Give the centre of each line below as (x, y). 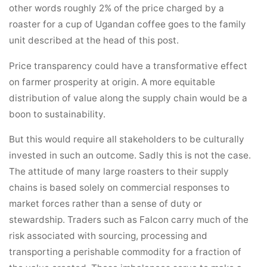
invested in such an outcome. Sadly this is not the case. (130, 155)
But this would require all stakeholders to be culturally (127, 139)
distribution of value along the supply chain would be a (128, 98)
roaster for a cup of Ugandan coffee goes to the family (128, 24)
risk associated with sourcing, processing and (108, 235)
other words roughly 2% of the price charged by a (117, 8)
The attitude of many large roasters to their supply (119, 171)
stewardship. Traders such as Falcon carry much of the (129, 219)
